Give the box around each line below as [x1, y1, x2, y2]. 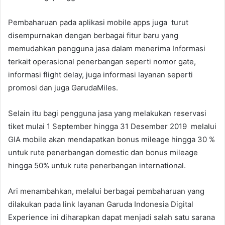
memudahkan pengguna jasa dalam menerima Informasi [8, 43, 205, 53]
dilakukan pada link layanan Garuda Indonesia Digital [8, 199, 193, 209]
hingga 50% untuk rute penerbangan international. [8, 160, 186, 170]
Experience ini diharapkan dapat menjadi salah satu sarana [8, 212, 215, 222]
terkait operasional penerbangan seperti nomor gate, [8, 56, 196, 66]
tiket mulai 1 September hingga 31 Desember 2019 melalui [8, 121, 216, 131]
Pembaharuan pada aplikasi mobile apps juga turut [8, 17, 188, 27]
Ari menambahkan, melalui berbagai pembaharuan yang [8, 186, 204, 196]
